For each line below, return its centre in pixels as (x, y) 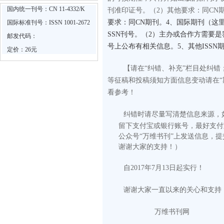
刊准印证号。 (128, 10)
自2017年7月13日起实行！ (163, 168)
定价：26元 (22, 49)
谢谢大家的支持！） (150, 147)
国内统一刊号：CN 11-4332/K (46, 9)
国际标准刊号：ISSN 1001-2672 (48, 22)
